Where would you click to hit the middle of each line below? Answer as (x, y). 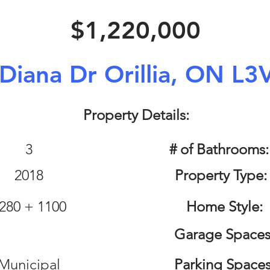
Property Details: (136, 115)
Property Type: (221, 175)
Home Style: (224, 206)
